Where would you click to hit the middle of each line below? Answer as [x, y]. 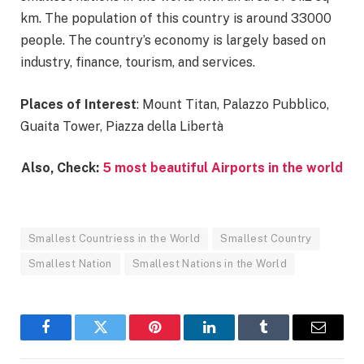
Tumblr [284, 339]
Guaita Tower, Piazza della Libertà [122, 126]
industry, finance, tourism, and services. [138, 63]
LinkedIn [235, 339]
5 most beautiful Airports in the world [223, 168]
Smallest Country [266, 239]
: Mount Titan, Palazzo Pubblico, [233, 104]
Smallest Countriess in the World [115, 239]
